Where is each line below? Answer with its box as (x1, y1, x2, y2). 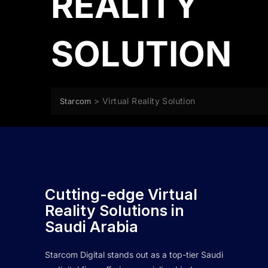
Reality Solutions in (45, 202, 184, 220)
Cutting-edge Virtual (45, 185, 197, 204)
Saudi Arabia (45, 218, 138, 236)
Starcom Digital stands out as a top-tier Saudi (45, 249, 223, 260)
